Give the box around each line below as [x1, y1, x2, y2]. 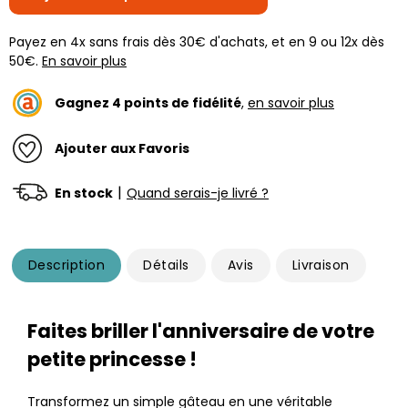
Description [28, 256, 106, 275]
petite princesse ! [27, 346, 197, 373]
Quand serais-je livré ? [127, 183, 269, 202]
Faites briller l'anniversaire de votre [27, 318, 374, 345]
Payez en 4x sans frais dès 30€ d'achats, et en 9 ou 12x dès [9, 33, 384, 52]
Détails [143, 256, 189, 275]
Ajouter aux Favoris [55, 138, 189, 158]
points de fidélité [121, 93, 241, 112]
